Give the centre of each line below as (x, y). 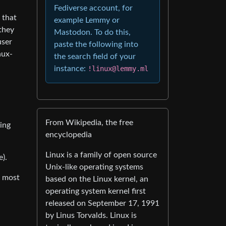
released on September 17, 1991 (102, 203)
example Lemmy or (87, 20)
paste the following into (96, 44)
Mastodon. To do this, (92, 32)
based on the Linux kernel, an (97, 179)
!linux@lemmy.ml (118, 69)
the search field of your (95, 56)
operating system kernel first (96, 191)
